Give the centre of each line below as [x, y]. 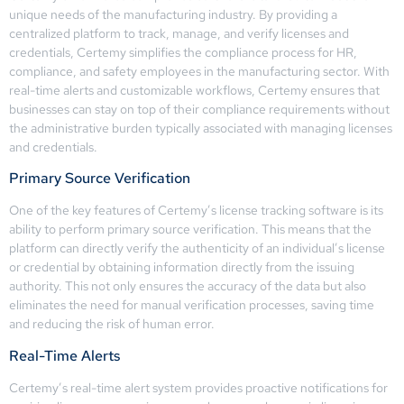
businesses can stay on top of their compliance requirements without [199, 109]
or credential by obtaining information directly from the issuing [182, 267]
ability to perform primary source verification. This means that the [190, 230]
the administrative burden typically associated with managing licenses [201, 128]
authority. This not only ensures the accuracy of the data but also [188, 286]
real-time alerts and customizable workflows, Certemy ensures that [194, 90]
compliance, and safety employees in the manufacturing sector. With [199, 71]
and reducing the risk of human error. [112, 324]
